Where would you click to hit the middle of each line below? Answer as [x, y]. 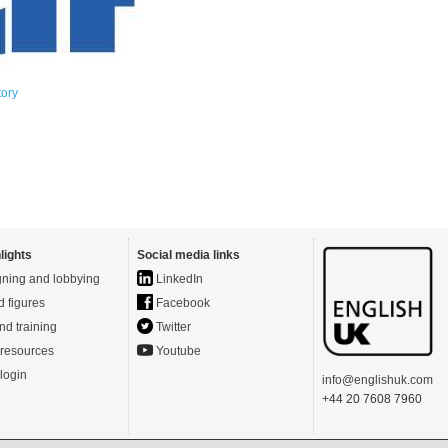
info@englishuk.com [377, 380]
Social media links [188, 255]
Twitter [172, 327]
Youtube [177, 351]
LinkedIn [178, 279]
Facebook [181, 303]
